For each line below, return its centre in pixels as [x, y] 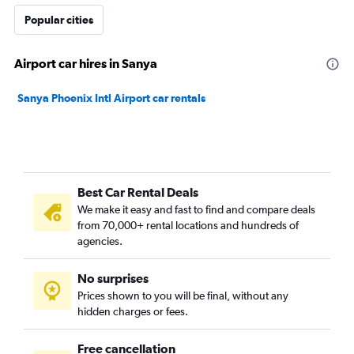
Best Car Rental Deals [138, 192]
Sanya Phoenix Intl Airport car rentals [111, 98]
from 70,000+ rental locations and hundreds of [188, 225]
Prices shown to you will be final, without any [183, 296]
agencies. [100, 241]
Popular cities [59, 20]
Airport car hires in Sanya [86, 63]
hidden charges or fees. [133, 311]
